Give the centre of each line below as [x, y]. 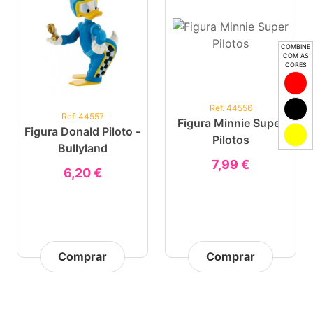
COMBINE [296, 46]
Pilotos [231, 140]
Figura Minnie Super [231, 123]
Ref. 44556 [231, 108]
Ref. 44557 [82, 116]
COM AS [296, 55]
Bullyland [82, 148]
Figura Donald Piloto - [82, 131]
